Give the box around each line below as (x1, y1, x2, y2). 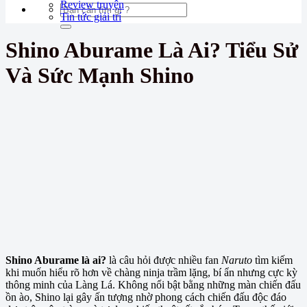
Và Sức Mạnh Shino (5, 63, 194, 88)
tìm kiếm (252, 254, 293, 267)
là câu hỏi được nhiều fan (106, 254, 221, 267)
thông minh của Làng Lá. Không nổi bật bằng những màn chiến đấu (5, 279, 301, 291)
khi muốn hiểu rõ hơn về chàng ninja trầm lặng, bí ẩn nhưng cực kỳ (5, 267, 297, 279)
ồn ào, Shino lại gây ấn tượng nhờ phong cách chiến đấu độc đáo (5, 291, 286, 304)
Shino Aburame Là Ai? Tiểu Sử (5, 38, 298, 63)
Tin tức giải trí (60, 11, 121, 23)
